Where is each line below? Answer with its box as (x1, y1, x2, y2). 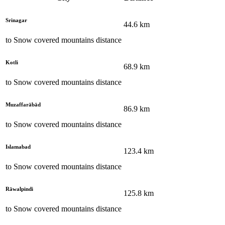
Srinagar (6, 17, 27, 23)
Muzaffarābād (6, 101, 41, 107)
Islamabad (6, 143, 31, 150)
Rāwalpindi (6, 185, 33, 192)
